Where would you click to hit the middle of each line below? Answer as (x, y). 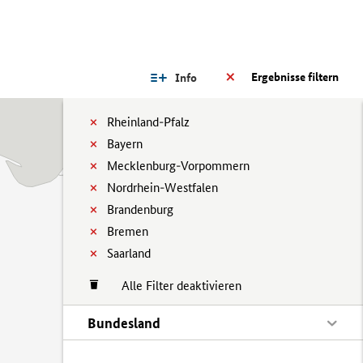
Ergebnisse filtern (295, 77)
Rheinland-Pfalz (148, 122)
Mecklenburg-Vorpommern (178, 166)
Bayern (125, 144)
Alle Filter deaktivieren (173, 286)
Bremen (128, 231)
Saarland (129, 253)
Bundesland (124, 323)
